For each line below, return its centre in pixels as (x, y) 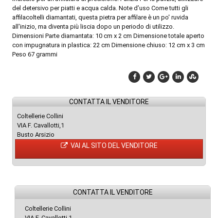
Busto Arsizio (36, 134)
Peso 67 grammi (35, 54)
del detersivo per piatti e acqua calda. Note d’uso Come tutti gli (100, 8)
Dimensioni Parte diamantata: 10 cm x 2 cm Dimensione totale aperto (108, 36)
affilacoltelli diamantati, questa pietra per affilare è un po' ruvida (100, 17)
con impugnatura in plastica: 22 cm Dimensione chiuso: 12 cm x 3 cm (109, 45)
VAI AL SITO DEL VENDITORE (113, 145)
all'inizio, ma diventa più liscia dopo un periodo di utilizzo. (93, 26)
